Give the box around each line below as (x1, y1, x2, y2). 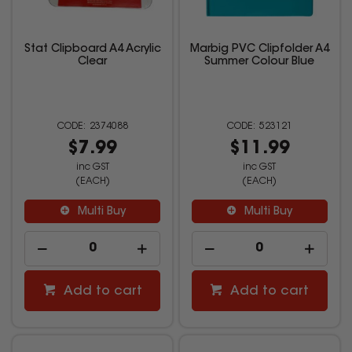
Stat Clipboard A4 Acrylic (24, 44, 161, 56)
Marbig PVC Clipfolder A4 (189, 44, 329, 56)
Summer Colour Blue (204, 57, 315, 68)
